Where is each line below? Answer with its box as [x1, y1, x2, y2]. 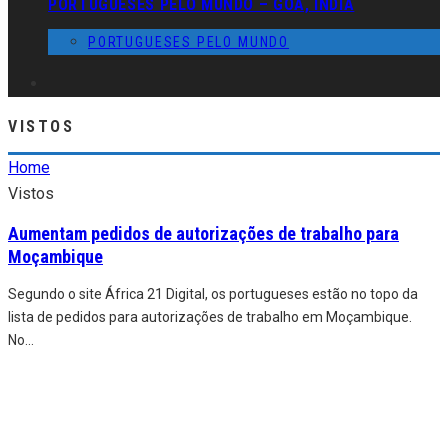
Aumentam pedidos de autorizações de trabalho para [8, 222, 399, 244]
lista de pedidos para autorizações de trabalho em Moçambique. [8, 308, 412, 325]
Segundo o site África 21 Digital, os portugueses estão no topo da [8, 285, 418, 302]
